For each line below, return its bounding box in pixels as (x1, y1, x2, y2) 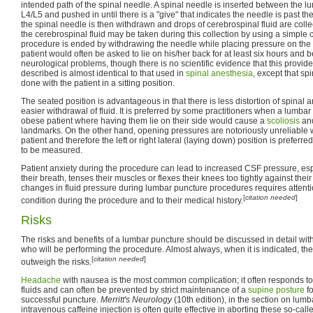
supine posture (248, 284, 305, 295)
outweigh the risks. (21, 256, 92, 267)
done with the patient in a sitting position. (21, 78, 175, 88)
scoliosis (267, 115, 300, 126)
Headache (21, 275, 61, 285)
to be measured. (21, 145, 82, 155)
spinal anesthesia (186, 68, 253, 78)
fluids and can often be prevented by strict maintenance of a (21, 284, 248, 295)
